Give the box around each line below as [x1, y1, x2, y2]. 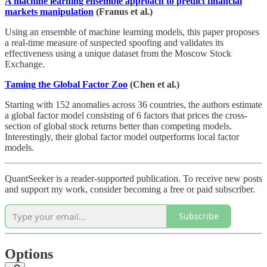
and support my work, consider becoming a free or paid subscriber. [5, 184, 255, 194]
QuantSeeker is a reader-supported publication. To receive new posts [5, 173, 262, 184]
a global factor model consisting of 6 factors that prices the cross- [5, 110, 247, 120]
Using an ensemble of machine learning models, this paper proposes [5, 26, 259, 37]
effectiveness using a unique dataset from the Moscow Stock [5, 48, 231, 58]
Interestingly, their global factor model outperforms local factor [5, 131, 239, 142]
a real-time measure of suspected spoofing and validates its [5, 37, 223, 48]
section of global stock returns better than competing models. [5, 120, 232, 131]
